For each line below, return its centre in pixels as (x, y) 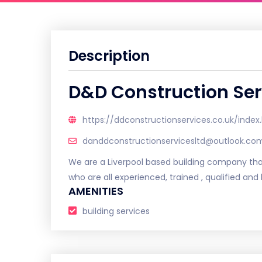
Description (109, 56)
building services (116, 211)
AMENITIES (96, 191)
